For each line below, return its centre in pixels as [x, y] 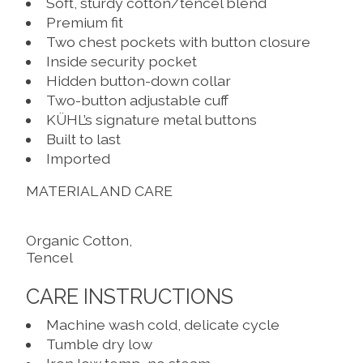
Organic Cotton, [83, 240]
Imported [78, 158]
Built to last [83, 139]
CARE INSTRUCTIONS [130, 297]
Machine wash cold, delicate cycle [162, 325]
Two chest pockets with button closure [178, 41]
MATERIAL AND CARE [99, 191]
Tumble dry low [99, 344]
